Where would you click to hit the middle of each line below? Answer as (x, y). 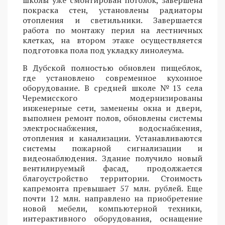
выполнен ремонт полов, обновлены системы (113, 118)
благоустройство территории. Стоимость (113, 179)
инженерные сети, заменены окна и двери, (113, 108)
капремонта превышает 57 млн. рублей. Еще (113, 189)
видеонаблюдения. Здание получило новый (113, 158)
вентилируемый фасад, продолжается (113, 168)
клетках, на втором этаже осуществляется (113, 40)
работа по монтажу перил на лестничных (113, 30)
